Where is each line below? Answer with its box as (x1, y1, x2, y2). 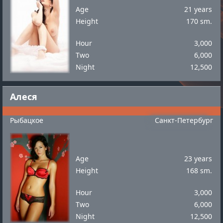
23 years (184, 154, 212, 163)
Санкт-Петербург (155, 115, 213, 125)
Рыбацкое (10, 115, 43, 125)
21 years (184, 4, 212, 14)
